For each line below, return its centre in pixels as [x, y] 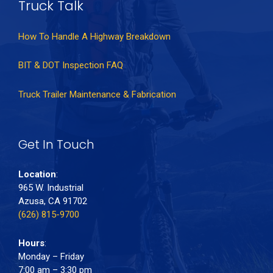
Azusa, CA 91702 [53, 201]
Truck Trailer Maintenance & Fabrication [97, 94]
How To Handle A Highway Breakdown [94, 36]
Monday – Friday [51, 257]
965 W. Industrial [51, 187]
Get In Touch [56, 144]
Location [37, 174]
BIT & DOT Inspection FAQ [71, 65]
